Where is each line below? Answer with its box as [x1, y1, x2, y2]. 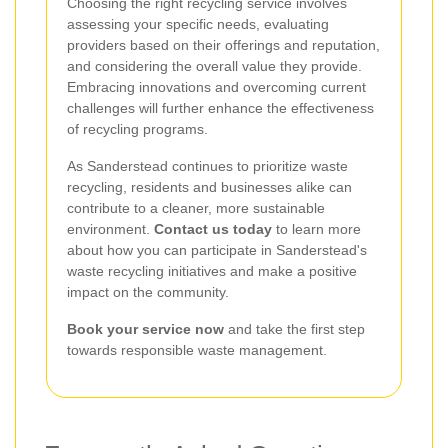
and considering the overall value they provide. [67, 57, 362, 74]
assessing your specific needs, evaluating [67, 15, 329, 32]
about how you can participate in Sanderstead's [67, 241, 367, 258]
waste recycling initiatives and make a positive [67, 262, 357, 279]
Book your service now [67, 320, 224, 337]
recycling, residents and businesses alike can [67, 178, 352, 195]
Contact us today [154, 220, 272, 237]
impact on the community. [67, 283, 229, 300]
